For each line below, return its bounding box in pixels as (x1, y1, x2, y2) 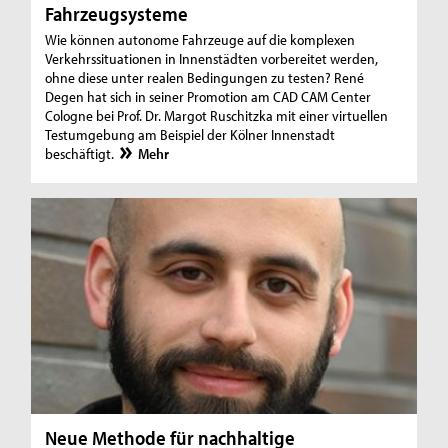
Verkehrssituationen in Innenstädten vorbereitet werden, (45, 49, 379, 69)
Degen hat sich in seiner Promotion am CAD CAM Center (45, 87, 372, 107)
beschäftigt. (45, 144, 118, 164)
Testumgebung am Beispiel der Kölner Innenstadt (45, 125, 336, 145)
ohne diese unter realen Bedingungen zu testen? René (45, 68, 365, 88)
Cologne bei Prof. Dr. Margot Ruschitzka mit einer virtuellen (45, 106, 389, 126)
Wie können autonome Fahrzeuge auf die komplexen (45, 30, 356, 50)
